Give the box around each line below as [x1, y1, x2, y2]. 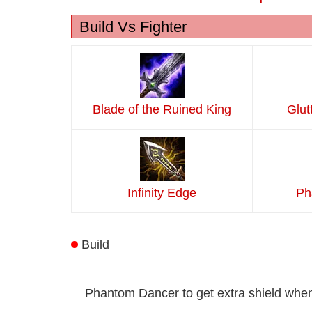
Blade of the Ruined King [93, 102, 231, 117]
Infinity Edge [127, 186, 196, 201]
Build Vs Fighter [79, 18, 187, 36]
